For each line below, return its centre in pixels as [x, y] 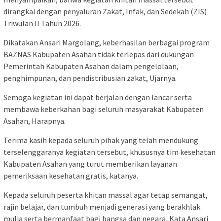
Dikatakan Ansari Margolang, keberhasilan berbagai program [107, 43]
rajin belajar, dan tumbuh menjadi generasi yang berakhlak [102, 207]
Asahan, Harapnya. [35, 121]
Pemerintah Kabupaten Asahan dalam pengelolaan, [91, 66]
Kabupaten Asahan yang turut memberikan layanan [90, 164]
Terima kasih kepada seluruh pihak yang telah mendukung [101, 140]
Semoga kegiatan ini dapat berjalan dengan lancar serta [98, 97]
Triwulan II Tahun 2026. [42, 23]
